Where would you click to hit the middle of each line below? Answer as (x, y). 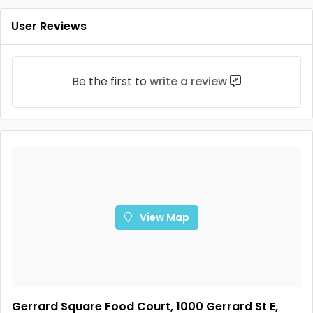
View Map (163, 217)
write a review (188, 81)
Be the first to (111, 81)
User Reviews (49, 26)
